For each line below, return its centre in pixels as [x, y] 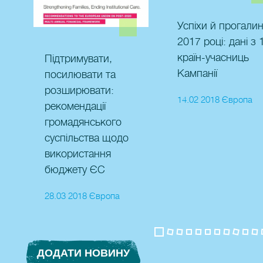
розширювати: [80, 91]
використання [78, 154]
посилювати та [80, 75]
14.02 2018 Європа [215, 100]
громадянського [83, 122]
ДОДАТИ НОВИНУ [83, 253]
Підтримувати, [79, 59]
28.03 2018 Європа [82, 196]
